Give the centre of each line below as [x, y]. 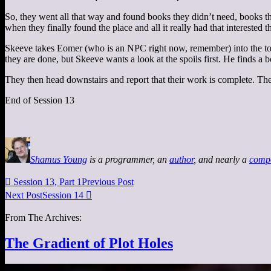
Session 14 [63, 195]
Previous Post [108, 181]
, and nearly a [221, 159]
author [181, 159]
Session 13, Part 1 [47, 181]
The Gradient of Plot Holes [89, 243]
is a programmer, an [128, 159]
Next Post [24, 195]
